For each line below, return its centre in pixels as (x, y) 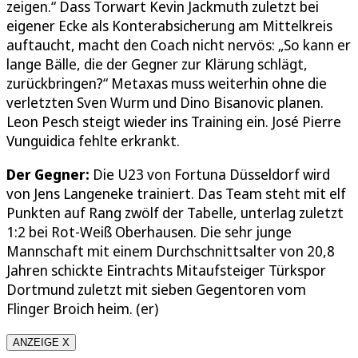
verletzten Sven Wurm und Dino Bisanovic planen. (165, 102)
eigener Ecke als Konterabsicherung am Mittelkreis (169, 25)
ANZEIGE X (41, 342)
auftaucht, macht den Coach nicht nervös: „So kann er (179, 44)
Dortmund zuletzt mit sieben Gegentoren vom (156, 289)
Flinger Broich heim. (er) (82, 308)
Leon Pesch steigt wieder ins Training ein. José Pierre (174, 121)
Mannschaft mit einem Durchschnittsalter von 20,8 (171, 251)
